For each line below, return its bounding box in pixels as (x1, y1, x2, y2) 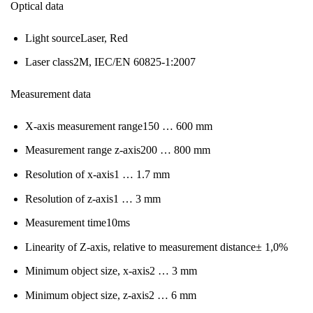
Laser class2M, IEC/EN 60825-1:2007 (24, 56, 196, 68)
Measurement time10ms (24, 217, 130, 229)
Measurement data (10, 88, 91, 101)
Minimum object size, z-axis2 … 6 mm (24, 289, 196, 301)
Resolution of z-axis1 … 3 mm (24, 192, 161, 205)
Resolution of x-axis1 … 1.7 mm (24, 168, 170, 181)
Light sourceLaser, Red (24, 31, 128, 44)
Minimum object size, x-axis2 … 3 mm (24, 265, 197, 277)
